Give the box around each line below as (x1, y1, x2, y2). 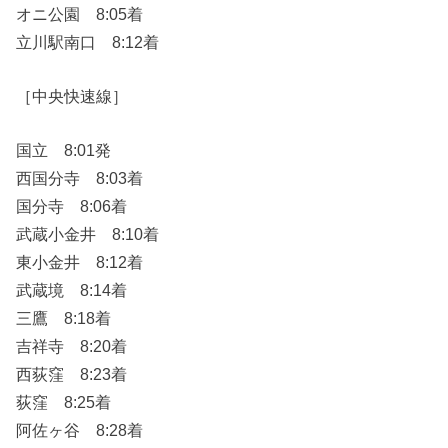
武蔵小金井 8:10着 (16, 225, 160, 244)
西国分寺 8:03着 (16, 169, 144, 188)
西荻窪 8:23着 (16, 365, 128, 384)
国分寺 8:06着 (16, 197, 128, 216)
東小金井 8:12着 (16, 253, 144, 272)
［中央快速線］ (16, 87, 129, 105)
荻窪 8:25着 (16, 393, 112, 412)
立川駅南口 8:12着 (16, 32, 160, 51)
